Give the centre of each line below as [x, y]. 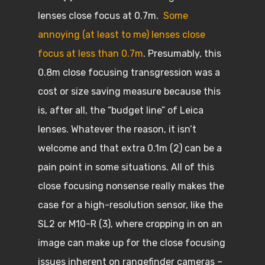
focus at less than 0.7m [91, 54]
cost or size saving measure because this [129, 91]
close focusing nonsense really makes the [131, 186]
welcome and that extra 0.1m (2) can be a [130, 148]
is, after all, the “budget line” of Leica [121, 110]
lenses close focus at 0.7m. [101, 16]
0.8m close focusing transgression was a [129, 72]
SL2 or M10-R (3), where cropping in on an [130, 224]
